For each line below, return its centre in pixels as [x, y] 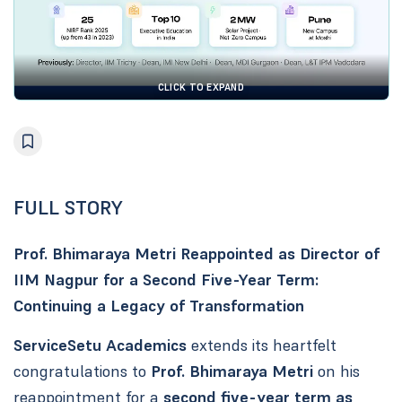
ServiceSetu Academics [100, 345]
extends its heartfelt [261, 345]
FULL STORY [68, 208]
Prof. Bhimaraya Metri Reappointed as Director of [196, 253]
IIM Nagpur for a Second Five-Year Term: [166, 280]
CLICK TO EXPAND [201, 87]
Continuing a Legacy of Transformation [158, 306]
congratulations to [82, 371]
